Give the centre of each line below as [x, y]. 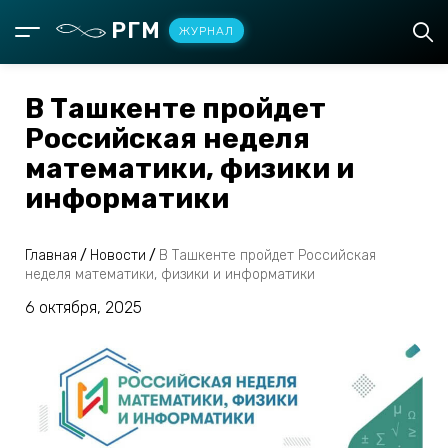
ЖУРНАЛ [206, 30]
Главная [51, 256]
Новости [118, 256]
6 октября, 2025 [83, 308]
